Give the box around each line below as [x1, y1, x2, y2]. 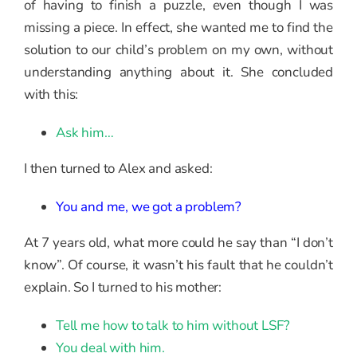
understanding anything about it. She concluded [24, 63, 333, 82]
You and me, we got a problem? [56, 198, 242, 217]
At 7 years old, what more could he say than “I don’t [24, 233, 333, 253]
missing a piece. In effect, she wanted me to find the [24, 18, 333, 37]
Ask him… [56, 124, 114, 143]
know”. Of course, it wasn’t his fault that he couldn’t [24, 256, 333, 275]
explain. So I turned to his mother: [24, 278, 222, 297]
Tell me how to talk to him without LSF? [56, 316, 290, 335]
